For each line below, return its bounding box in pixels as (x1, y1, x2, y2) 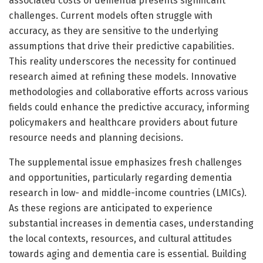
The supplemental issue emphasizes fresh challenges (9, 156, 242, 168)
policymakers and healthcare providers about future (9, 116, 238, 128)
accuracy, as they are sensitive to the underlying (9, 25, 218, 36)
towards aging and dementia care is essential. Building (9, 248, 247, 259)
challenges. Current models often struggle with (9, 9, 213, 21)
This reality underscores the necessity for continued (9, 55, 237, 67)
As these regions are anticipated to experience (9, 202, 213, 214)
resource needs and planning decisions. (9, 131, 183, 143)
